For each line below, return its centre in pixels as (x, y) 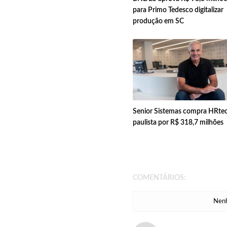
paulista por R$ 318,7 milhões (178, 123)
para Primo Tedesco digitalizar (178, 10)
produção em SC (158, 22)
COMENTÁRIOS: (159, 178)
